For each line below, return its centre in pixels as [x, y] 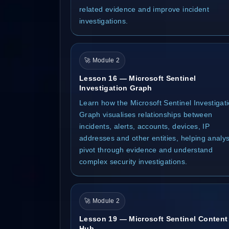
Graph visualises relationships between [146, 114]
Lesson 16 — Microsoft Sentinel [138, 78]
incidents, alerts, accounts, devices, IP [145, 126]
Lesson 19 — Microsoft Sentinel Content [154, 219]
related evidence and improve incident [144, 9]
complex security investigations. [133, 161]
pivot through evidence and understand [146, 150]
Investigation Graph [116, 88]
